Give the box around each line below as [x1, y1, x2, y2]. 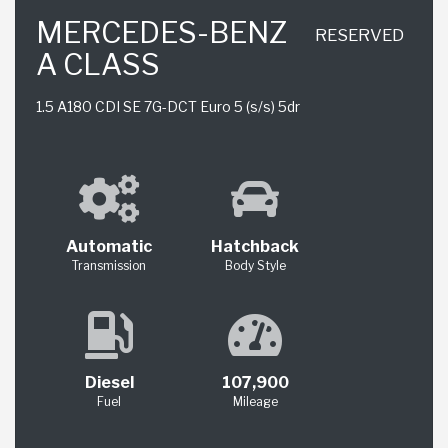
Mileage [232, 394, 278, 410]
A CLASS [36, 46, 160, 82]
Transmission [72, 258, 146, 274]
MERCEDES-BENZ [36, 14, 287, 50]
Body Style [224, 258, 286, 274]
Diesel [84, 373, 134, 393]
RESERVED [315, 24, 404, 45]
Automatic [66, 237, 152, 257]
